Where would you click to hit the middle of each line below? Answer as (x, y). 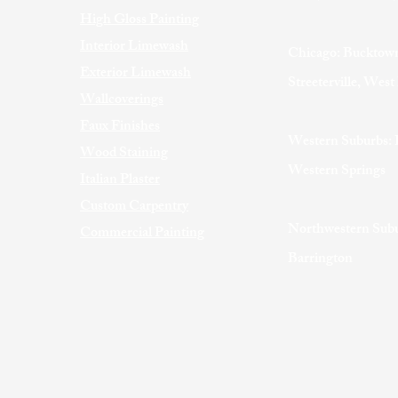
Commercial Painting (142, 234)
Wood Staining (124, 154)
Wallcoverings (122, 101)
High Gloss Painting (139, 21)
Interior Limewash (134, 48)
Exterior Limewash (135, 74)
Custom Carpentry (134, 207)
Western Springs (337, 172)
